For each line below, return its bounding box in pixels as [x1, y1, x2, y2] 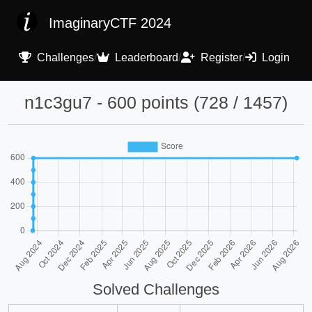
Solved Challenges [93, 281, 219, 298]
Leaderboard [112, 52, 178, 63]
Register [198, 52, 242, 63]
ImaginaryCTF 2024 [49, 15, 171, 31]
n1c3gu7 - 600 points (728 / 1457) [24, 93, 288, 112]
